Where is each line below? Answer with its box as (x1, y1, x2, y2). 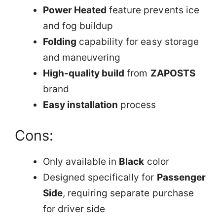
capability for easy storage (76, 36, 199, 48)
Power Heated (43, 4, 107, 16)
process (118, 99, 156, 111)
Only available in (43, 155, 119, 167)
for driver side (43, 203, 106, 215)
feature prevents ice (107, 4, 199, 16)
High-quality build (43, 68, 125, 79)
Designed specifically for (43, 171, 157, 183)
